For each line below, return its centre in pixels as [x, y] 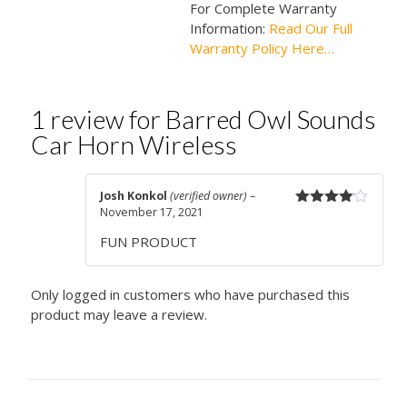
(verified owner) [208, 195]
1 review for [98, 119]
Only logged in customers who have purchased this [190, 295]
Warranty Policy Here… [262, 48]
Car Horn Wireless [134, 144]
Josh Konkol [134, 195]
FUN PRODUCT [148, 242]
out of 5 [321, 229]
